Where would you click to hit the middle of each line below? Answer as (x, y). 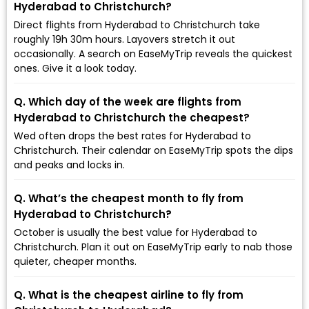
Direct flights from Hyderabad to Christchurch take (137, 24)
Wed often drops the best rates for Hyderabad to (132, 136)
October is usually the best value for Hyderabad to (136, 232)
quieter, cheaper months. (75, 261)
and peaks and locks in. (69, 165)
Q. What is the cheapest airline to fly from (129, 295)
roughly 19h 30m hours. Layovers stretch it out (124, 39)
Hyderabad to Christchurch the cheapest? (132, 117)
